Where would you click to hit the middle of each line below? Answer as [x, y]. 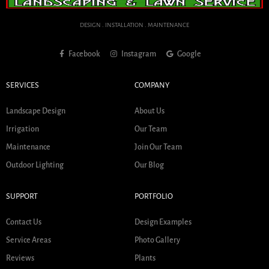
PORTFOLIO [154, 196]
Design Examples [163, 222]
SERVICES [23, 85]
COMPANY [152, 85]
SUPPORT [22, 196]
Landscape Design [36, 111]
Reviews [20, 258]
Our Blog [149, 165]
